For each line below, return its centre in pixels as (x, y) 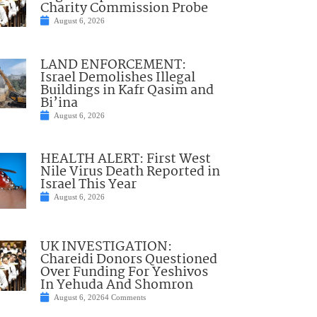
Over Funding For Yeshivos (124, 273)
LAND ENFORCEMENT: (113, 65)
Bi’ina (59, 103)
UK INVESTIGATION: (106, 247)
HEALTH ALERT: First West (125, 159)
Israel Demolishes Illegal (117, 77)
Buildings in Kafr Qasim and (127, 90)
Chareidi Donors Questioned (128, 260)
